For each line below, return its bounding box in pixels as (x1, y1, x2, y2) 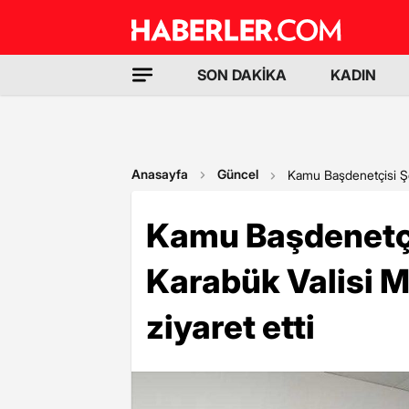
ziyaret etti (146, 307, 315, 347)
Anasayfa (131, 166, 188, 182)
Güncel (217, 166, 258, 182)
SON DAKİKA (197, 66, 287, 84)
